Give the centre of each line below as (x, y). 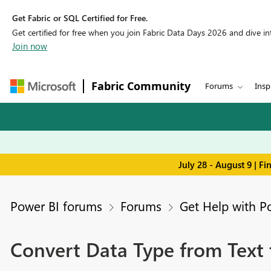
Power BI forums (56, 206)
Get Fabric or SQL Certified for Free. (80, 18)
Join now (30, 46)
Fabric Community (141, 86)
